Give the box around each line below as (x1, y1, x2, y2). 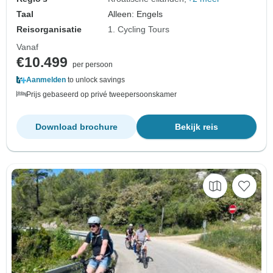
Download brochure (35, 122, 118, 132)
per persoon (73, 60, 113, 69)
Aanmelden (26, 76, 66, 85)
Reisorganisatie (16, 24, 82, 35)
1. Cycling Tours (108, 24, 170, 35)
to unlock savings (66, 76, 125, 85)
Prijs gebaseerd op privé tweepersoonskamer (26, 90, 177, 99)
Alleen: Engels (108, 9, 163, 19)
